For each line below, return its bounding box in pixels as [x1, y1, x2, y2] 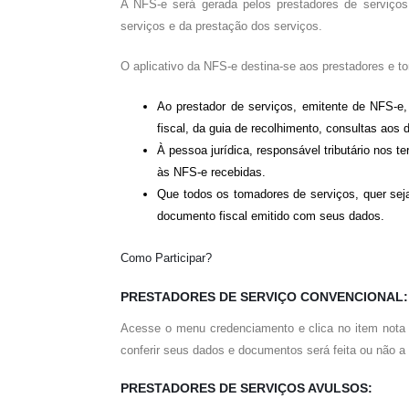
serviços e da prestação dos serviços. [121, 19, 322, 33]
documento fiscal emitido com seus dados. [157, 209, 384, 223]
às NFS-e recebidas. [157, 165, 266, 179]
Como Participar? [121, 251, 212, 265]
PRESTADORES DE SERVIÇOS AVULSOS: [121, 381, 372, 395]
